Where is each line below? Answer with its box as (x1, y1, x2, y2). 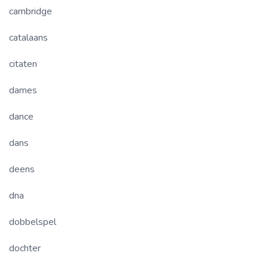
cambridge (9, 5, 52, 19)
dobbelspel (9, 215, 56, 229)
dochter (9, 242, 41, 255)
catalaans (9, 31, 48, 45)
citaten (9, 57, 37, 71)
